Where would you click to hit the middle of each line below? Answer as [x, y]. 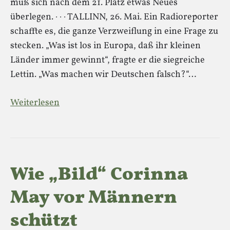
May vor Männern [94, 198]
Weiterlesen [35, 103]
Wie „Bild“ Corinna [99, 175]
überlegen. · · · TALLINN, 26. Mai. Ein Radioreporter [114, 17]
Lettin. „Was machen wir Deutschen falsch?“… [103, 75]
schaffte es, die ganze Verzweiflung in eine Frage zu [114, 32]
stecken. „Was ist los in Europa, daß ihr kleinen [106, 46]
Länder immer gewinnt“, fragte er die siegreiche [108, 60]
